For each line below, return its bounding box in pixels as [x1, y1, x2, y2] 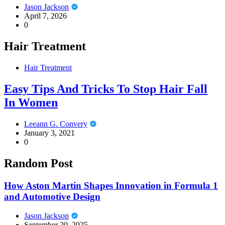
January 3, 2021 [24, 128, 75, 137]
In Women [4, 96, 58, 109]
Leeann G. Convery [24, 119, 87, 128]
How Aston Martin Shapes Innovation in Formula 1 [4, 180, 218, 191]
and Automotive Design [4, 191, 100, 202]
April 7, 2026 [24, 12, 67, 21]
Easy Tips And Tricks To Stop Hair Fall [4, 82, 207, 96]
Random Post [4, 156, 73, 170]
